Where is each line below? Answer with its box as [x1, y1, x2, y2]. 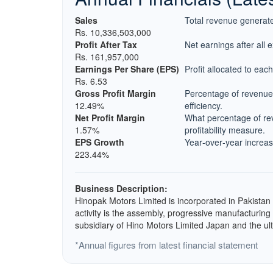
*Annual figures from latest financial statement [75, 238, 258, 251]
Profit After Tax [75, 38, 137, 51]
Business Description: [75, 182, 168, 194]
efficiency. [185, 99, 222, 112]
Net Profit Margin [75, 112, 145, 124]
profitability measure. [185, 124, 265, 136]
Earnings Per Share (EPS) [75, 63, 179, 75]
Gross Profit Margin [75, 87, 156, 99]
